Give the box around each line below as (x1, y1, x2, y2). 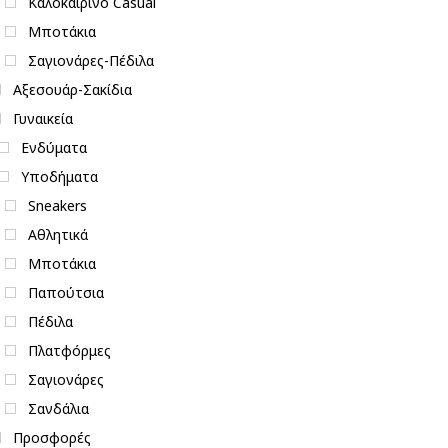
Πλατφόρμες (28, 340, 111, 360)
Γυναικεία (13, 108, 73, 128)
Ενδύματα (20, 137, 87, 157)
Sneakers (28, 195, 87, 215)
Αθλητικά (28, 224, 88, 244)
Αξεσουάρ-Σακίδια (13, 79, 132, 99)
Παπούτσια (28, 282, 104, 302)
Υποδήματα (20, 166, 98, 186)
